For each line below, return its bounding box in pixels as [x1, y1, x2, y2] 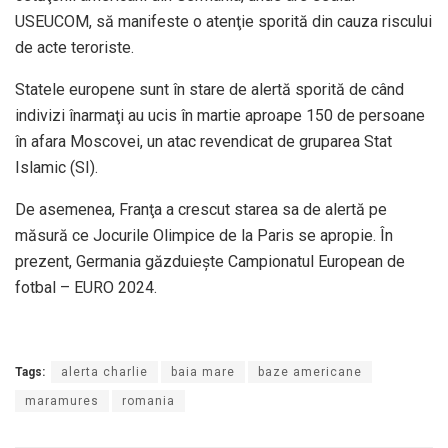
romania [122, 394, 175, 409]
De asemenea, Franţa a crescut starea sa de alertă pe [15, 200, 387, 220]
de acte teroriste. [15, 38, 134, 58]
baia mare [171, 365, 235, 380]
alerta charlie [61, 365, 148, 380]
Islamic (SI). [15, 158, 98, 178]
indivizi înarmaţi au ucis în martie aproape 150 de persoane [15, 106, 425, 126]
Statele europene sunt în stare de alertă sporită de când [15, 80, 404, 100]
